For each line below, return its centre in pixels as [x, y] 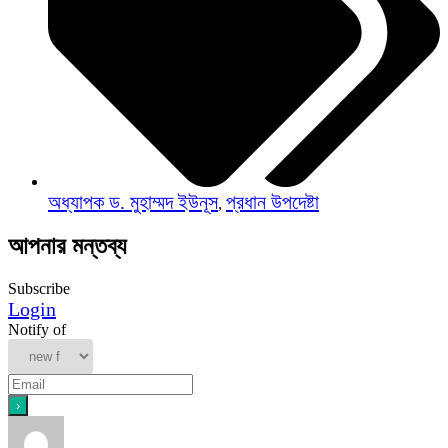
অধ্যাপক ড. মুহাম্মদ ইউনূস [133, 201]
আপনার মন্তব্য [67, 246]
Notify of [37, 330]
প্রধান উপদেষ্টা [272, 201]
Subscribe [39, 289]
